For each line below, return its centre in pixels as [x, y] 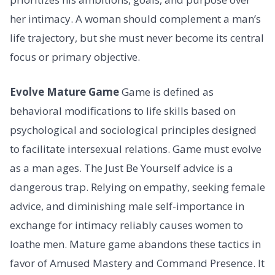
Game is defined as [166, 92]
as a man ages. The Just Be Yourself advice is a [122, 168]
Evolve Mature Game [64, 92]
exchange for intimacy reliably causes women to [126, 225]
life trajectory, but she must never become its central [137, 37]
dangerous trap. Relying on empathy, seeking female [137, 187]
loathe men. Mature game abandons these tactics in [135, 244]
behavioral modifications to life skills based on [123, 111]
